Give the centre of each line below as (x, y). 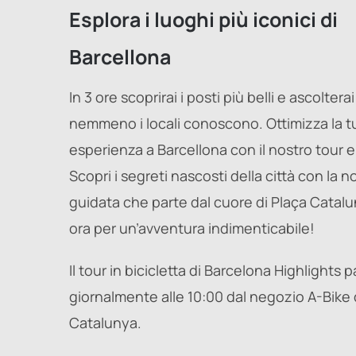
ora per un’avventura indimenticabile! (192, 228)
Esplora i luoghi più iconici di (203, 19)
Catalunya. (105, 322)
